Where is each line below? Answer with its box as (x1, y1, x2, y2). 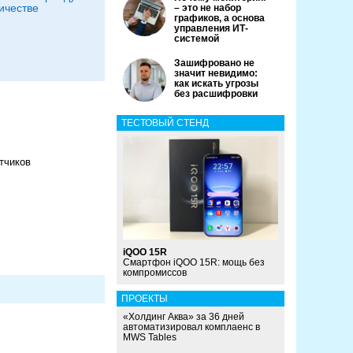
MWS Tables (123, 332, 176, 344)
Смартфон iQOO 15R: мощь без (123, 257, 265, 269)
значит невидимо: (174, 68, 258, 79)
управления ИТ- (174, 23, 248, 34)
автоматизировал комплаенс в (123, 321, 260, 333)
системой (174, 33, 219, 44)
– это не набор (174, 2, 241, 13)
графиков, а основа (174, 13, 265, 24)
